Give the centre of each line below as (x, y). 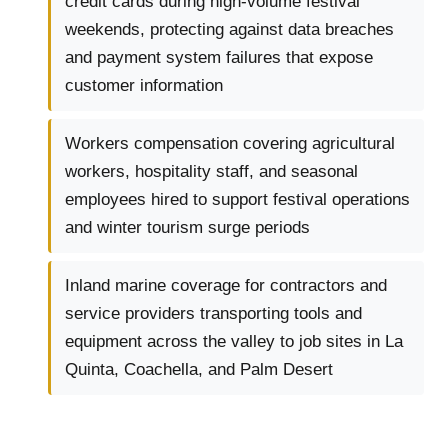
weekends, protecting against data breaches (229, 30)
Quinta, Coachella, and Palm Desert (199, 370)
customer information (144, 86)
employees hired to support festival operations (237, 200)
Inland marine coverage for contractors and (226, 286)
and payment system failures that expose (219, 58)
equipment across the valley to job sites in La (234, 342)
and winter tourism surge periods (187, 228)
